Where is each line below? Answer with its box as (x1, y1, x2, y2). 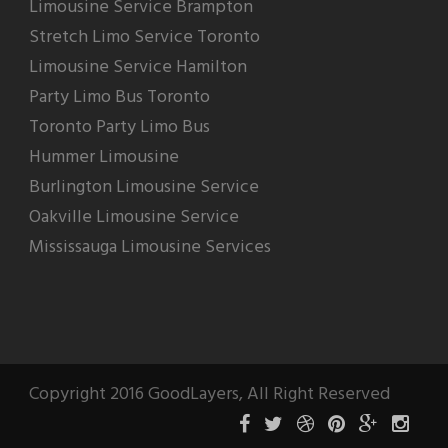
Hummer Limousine (29, 142, 179, 172)
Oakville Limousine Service (29, 202, 239, 232)
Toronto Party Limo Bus (29, 112, 210, 142)
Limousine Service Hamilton (29, 52, 247, 82)
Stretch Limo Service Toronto (29, 22, 260, 52)
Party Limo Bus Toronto (29, 82, 210, 112)
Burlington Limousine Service (29, 172, 259, 202)
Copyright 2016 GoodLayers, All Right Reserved (29, 379, 390, 409)
